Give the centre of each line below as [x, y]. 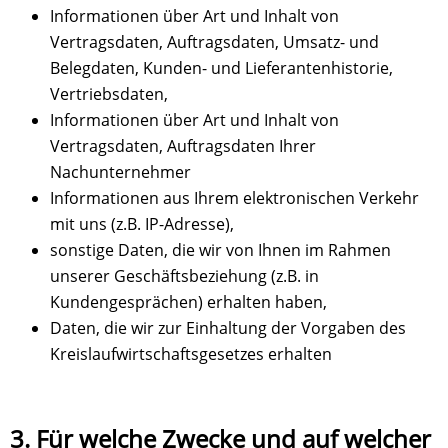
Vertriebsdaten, [109, 94]
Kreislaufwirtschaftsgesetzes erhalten [191, 354]
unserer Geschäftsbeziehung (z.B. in [184, 276]
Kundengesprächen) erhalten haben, [188, 302]
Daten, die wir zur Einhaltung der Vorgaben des [228, 328]
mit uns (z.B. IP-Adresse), [142, 224]
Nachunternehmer [120, 172]
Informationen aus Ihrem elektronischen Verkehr [234, 198]
